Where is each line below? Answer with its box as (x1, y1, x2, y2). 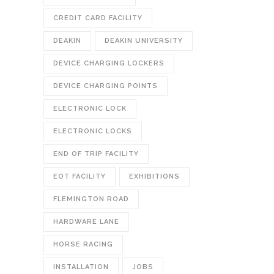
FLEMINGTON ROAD (53, 195, 129, 203)
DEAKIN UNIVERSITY (105, 37, 183, 45)
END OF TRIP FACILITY (53, 150, 139, 158)
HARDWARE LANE (53, 218, 119, 226)
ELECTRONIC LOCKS (53, 127, 132, 135)
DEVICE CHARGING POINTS (53, 82, 158, 90)
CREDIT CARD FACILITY (53, 14, 143, 22)
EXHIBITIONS (129, 172, 180, 180)
